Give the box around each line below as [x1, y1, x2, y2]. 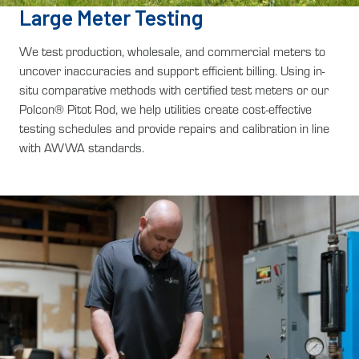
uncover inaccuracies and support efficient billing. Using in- [19, 63, 325, 79]
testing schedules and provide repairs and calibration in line [19, 120, 329, 137]
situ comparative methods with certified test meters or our [19, 82, 329, 99]
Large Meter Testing [19, 5, 204, 30]
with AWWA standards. [19, 139, 144, 156]
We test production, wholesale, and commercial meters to [19, 43, 325, 60]
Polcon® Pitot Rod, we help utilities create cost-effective [19, 101, 312, 118]
